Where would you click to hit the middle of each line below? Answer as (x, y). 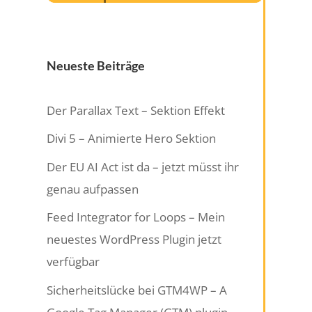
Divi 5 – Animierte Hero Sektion (132, 139)
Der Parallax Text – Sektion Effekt (136, 110)
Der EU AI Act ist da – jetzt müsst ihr (143, 166)
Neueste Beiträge (96, 65)
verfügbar (73, 262)
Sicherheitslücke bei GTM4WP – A (137, 290)
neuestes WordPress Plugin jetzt (134, 240)
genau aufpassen (93, 189)
